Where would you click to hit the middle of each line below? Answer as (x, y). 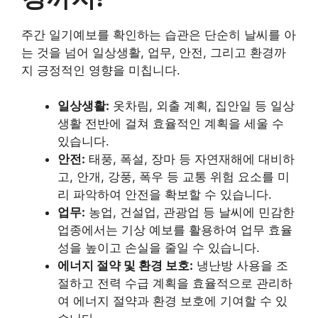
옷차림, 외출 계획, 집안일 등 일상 (202, 106)
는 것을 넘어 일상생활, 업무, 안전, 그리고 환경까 (154, 52)
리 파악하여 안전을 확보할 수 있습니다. (165, 195)
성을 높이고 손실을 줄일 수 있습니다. (159, 248)
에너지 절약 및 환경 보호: (125, 266)
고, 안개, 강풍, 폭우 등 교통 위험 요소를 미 (174, 177)
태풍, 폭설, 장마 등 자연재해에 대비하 (190, 159)
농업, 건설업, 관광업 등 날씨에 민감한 (190, 213)
